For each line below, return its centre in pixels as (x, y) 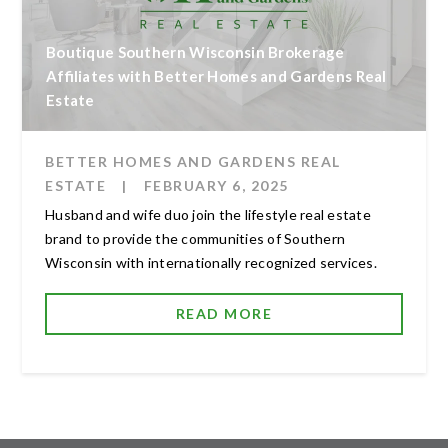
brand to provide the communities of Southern (195, 238)
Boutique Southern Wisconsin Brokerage (195, 51)
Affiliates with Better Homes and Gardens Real (216, 75)
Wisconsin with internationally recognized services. (211, 262)
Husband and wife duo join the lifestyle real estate (208, 214)
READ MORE (224, 313)
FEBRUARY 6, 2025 (216, 185)
